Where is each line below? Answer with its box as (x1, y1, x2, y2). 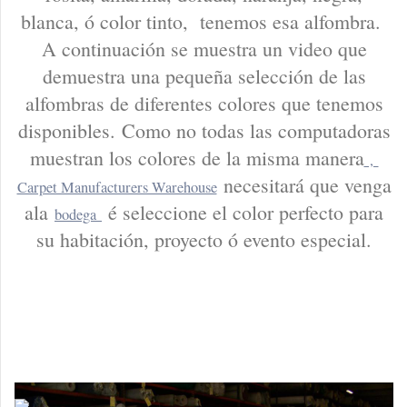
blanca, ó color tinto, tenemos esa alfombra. (21, 7, 387, 35)
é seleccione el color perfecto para (102, 198, 383, 225)
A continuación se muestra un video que (41, 35, 367, 62)
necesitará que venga (216, 171, 392, 198)
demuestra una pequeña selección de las (42, 62, 366, 89)
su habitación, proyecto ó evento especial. (36, 225, 372, 253)
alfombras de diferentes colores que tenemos (25, 89, 383, 116)
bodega (55, 203, 102, 224)
